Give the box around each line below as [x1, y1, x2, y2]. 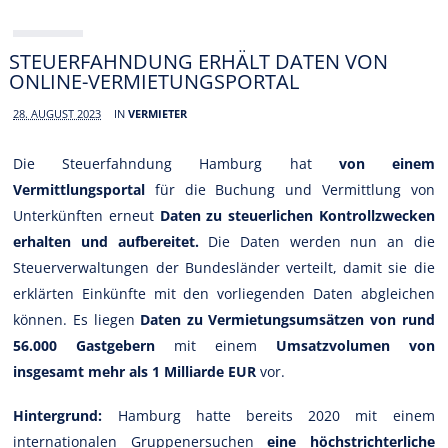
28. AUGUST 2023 [13, 105, 102, 121]
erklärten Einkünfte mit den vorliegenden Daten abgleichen [13, 283, 435, 303]
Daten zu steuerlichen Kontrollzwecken [159, 205, 435, 225]
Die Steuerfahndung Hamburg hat [13, 153, 339, 173]
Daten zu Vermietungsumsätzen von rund [140, 309, 435, 329]
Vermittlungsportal [13, 179, 146, 199]
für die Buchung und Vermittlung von [145, 179, 435, 199]
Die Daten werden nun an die [208, 231, 435, 251]
